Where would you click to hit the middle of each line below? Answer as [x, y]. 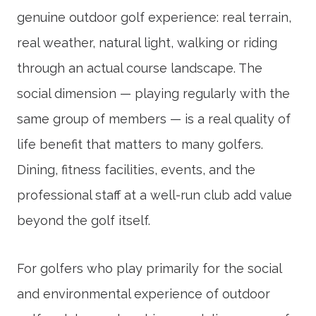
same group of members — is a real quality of [154, 119]
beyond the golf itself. [84, 220]
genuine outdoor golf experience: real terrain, [154, 17]
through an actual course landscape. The [140, 68]
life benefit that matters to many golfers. [140, 144]
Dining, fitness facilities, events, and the [136, 170]
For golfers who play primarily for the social [149, 268]
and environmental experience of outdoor [144, 294]
